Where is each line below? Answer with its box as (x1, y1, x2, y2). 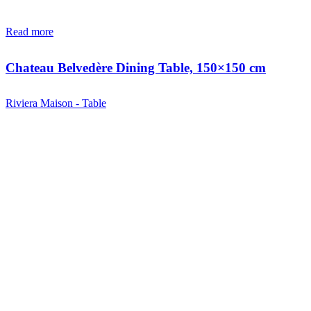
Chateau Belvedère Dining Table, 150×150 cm (6, 60, 266, 75)
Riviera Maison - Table (6, 97, 106, 110)
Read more (6, 25, 53, 37)
